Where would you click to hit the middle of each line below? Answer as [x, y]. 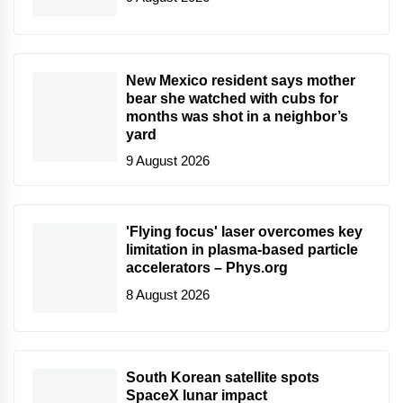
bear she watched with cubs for [232, 98]
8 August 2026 [168, 294]
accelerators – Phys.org [207, 268]
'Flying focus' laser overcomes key [244, 232]
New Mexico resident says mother [241, 80]
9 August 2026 [168, 161]
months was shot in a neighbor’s [237, 116]
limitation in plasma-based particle [242, 250]
